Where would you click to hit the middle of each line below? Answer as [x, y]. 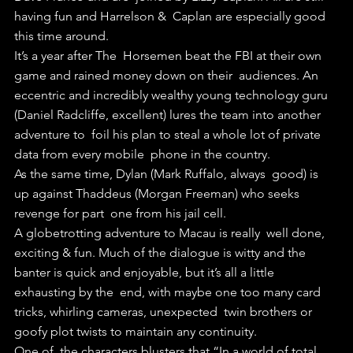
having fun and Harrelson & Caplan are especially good [171, 16]
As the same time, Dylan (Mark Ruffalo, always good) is [168, 173]
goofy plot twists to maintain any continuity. [136, 331]
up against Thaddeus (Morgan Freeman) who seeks [158, 193]
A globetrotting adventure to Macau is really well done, [171, 232]
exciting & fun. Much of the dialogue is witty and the [163, 252]
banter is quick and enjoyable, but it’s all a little [146, 272]
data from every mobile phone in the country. [142, 154]
